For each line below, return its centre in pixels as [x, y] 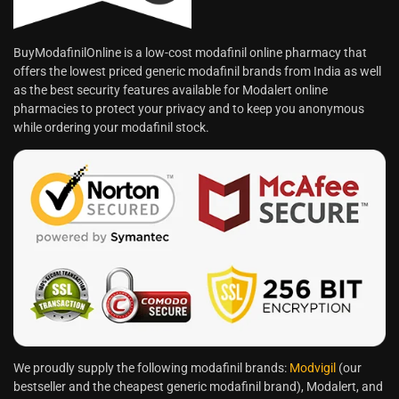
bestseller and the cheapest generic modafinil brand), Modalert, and [198, 387]
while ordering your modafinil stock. [111, 128]
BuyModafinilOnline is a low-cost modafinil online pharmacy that [190, 53]
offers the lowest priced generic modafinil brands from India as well [197, 72]
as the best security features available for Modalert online [171, 90]
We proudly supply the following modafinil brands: [151, 368]
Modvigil [313, 368]
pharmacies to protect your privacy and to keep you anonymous [189, 109]
